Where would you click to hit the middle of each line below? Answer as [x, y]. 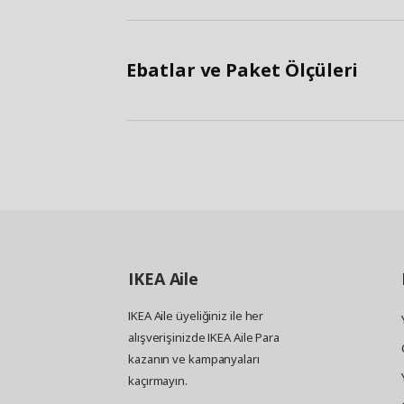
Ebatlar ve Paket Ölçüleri [242, 70]
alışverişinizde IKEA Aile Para [204, 338]
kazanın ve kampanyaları [194, 359]
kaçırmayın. [158, 381]
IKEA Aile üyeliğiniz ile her [196, 316]
